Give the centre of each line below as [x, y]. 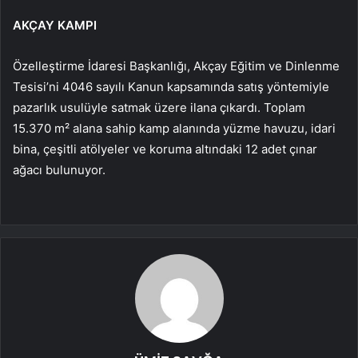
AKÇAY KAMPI [55, 26]
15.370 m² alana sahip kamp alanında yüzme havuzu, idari [174, 129]
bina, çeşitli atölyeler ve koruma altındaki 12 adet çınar [165, 149]
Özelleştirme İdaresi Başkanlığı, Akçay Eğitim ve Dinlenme [176, 66]
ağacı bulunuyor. [59, 170]
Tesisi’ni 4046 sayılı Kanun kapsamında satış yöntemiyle [171, 87]
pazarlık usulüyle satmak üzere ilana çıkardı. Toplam [159, 108]
